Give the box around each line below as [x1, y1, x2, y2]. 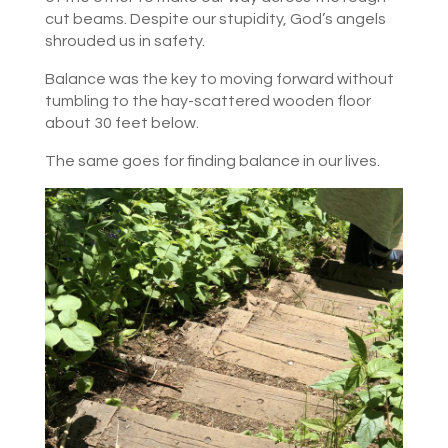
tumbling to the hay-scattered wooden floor [44, 93, 371, 110]
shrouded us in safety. [44, 33, 205, 50]
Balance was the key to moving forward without [44, 71, 394, 88]
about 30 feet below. [44, 115, 199, 132]
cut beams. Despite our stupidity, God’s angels [44, 11, 386, 28]
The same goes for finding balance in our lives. [44, 153, 380, 170]
